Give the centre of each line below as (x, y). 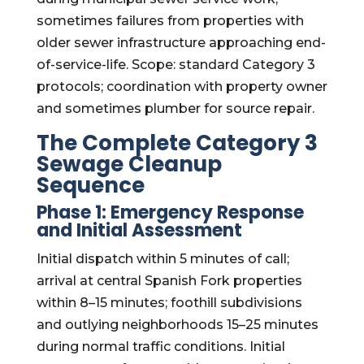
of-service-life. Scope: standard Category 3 (175, 65)
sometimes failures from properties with (170, 21)
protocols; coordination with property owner (182, 87)
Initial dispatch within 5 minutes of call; (162, 259)
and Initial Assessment (139, 230)
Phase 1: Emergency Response (170, 212)
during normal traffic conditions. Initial (160, 347)
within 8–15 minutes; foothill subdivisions (169, 303)
